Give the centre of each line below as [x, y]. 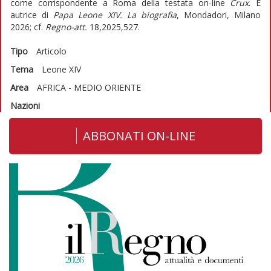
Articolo [51, 51]
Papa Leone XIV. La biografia [115, 15]
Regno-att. [66, 27]
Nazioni [25, 105]
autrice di [32, 15]
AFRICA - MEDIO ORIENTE [89, 87]
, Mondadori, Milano [218, 15]
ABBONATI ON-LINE [139, 135]
